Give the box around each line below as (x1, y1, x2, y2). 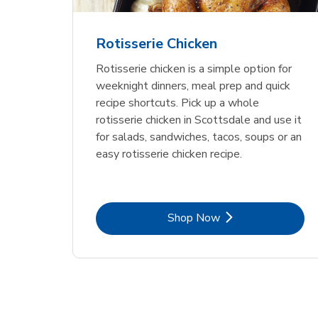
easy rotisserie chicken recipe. (96, 146, 243, 162)
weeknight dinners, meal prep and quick (96, 77, 291, 94)
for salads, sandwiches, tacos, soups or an (96, 128, 302, 145)
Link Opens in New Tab (199, 209, 315, 225)
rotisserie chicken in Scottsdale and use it (96, 111, 302, 128)
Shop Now (168, 209, 220, 226)
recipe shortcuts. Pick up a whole (96, 94, 260, 111)
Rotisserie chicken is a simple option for (96, 60, 292, 77)
